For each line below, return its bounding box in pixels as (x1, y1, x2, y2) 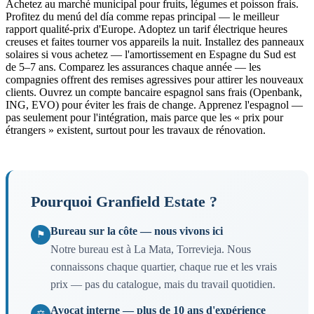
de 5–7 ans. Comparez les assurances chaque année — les (6, 60, 261, 73)
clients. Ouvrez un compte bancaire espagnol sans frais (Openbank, (6, 86, 302, 98)
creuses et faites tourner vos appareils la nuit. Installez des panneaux (6, 35, 304, 48)
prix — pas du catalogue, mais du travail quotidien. (50, 278, 275, 290)
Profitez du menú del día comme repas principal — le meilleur (6, 10, 279, 22)
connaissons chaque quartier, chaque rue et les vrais (50, 260, 277, 273)
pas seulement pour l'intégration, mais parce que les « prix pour (6, 111, 283, 123)
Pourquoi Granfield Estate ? (31, 192, 217, 210)
